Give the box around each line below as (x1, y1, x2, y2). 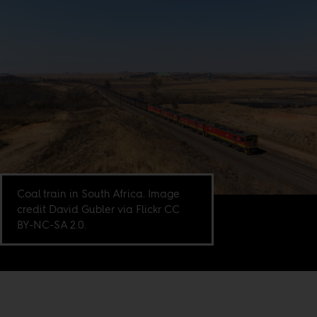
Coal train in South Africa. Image (17, 186, 180, 202)
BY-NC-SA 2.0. (17, 217, 87, 233)
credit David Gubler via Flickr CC (17, 202, 180, 217)
